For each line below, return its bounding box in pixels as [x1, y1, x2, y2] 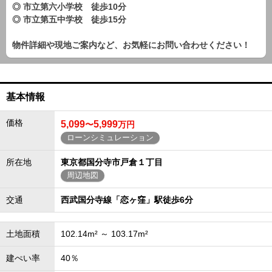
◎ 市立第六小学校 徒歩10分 [12, 2, 126, 12]
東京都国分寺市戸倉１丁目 [61, 157, 163, 167]
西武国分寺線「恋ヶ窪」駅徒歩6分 [61, 195, 193, 205]
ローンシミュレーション [67, 133, 154, 142]
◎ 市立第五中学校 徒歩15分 [12, 15, 126, 24]
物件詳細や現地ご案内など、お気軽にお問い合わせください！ [12, 40, 250, 50]
